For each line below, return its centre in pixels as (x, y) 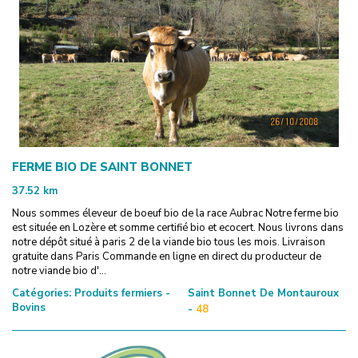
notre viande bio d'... (59, 270)
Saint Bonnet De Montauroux (264, 293)
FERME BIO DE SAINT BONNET (102, 167)
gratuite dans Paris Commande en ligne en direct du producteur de (167, 256)
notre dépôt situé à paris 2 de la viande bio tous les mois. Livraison (169, 242)
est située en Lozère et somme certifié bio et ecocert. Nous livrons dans (178, 227)
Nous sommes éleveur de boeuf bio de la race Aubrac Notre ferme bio (175, 213)
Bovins (29, 307)
